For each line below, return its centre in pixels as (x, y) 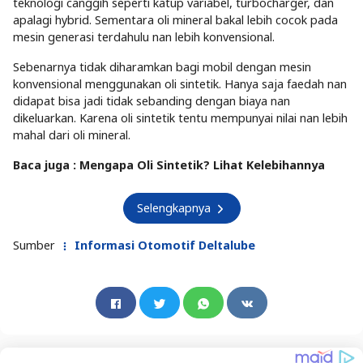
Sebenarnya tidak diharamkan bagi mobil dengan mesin (162, 66)
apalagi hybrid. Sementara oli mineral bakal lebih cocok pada (175, 19)
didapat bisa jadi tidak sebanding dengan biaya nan (152, 100)
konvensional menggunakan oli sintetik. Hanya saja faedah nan (180, 83)
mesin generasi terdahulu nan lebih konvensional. (144, 36)
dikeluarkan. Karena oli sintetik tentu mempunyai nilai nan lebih (180, 117)
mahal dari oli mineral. (72, 135)
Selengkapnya (175, 208)
